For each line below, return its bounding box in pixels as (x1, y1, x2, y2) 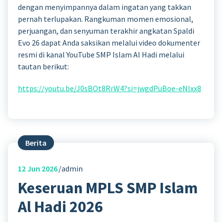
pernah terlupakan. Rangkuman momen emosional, (18, 13, 193, 24)
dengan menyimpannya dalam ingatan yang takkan (18, 1, 191, 12)
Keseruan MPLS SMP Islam (18, 177, 198, 198)
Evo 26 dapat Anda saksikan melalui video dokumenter (18, 37, 200, 48)
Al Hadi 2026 (18, 196, 103, 217)
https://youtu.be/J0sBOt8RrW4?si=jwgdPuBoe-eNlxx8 (18, 83, 201, 93)
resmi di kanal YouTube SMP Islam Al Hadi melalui (18, 49, 184, 59)
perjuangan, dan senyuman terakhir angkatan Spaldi (18, 25, 194, 36)
